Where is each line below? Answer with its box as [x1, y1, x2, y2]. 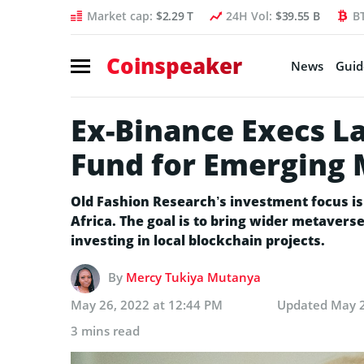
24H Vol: [225, 8, 275, 24]
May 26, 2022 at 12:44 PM [71, 296, 223, 313]
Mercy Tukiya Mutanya [126, 268, 261, 285]
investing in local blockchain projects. [71, 231, 331, 249]
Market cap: [87, 8, 156, 24]
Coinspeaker [106, 50, 242, 80]
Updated [277, 296, 331, 313]
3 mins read [71, 322, 140, 339]
